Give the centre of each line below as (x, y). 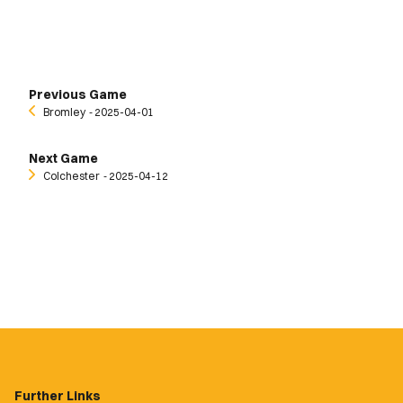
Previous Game (78, 94)
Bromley (64, 112)
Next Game (63, 158)
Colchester (72, 176)
